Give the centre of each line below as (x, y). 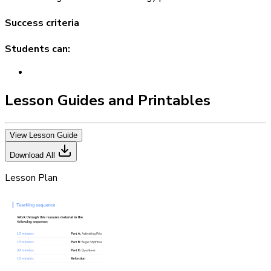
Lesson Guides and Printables (108, 101)
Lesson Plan (31, 178)
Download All (34, 155)
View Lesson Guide (44, 135)
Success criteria (42, 23)
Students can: (38, 49)
